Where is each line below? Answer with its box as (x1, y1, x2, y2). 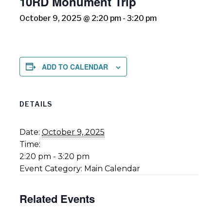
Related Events (19, 190, 95, 206)
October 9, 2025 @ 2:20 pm (19, 13, 121, 23)
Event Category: (19, 163, 82, 173)
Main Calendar (84, 163, 140, 173)
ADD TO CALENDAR (42, 61, 108, 72)
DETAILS (19, 99, 52, 108)
